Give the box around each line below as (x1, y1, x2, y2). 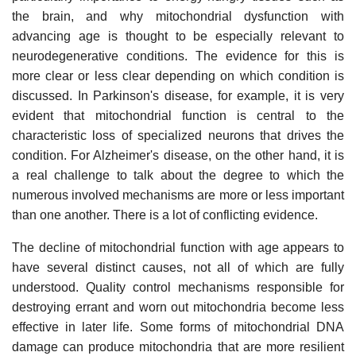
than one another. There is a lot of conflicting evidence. (12, 207, 318, 222)
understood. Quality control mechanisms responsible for (12, 280, 344, 294)
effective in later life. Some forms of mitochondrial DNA (12, 319, 344, 334)
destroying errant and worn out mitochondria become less (12, 300, 344, 314)
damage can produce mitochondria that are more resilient (12, 339, 344, 354)
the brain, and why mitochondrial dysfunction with (12, 9, 344, 23)
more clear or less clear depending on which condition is (12, 68, 344, 83)
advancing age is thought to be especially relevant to (12, 29, 344, 43)
